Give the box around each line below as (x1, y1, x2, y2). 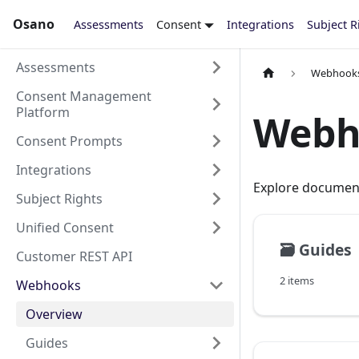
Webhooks (16, 276, 81, 294)
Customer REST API (16, 248, 132, 265)
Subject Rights (16, 190, 103, 208)
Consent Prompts (16, 132, 123, 150)
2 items (280, 273, 314, 288)
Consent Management (16, 87, 151, 105)
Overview (26, 305, 83, 323)
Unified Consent (16, 219, 114, 236)
